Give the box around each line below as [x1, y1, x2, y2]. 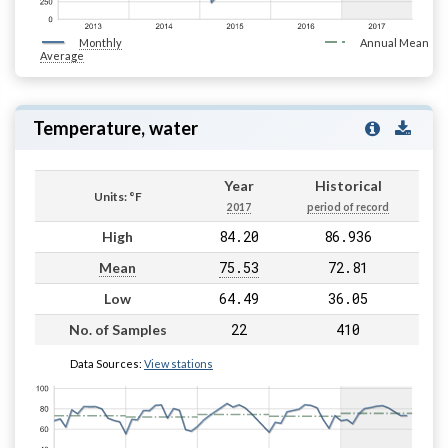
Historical [314, 177, 382, 195]
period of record [307, 201, 389, 214]
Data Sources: [70, 357, 144, 371]
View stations [144, 357, 213, 371]
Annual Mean [359, 36, 429, 50]
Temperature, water [32, 117, 198, 140]
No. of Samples [68, 321, 167, 339]
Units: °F [93, 189, 142, 205]
